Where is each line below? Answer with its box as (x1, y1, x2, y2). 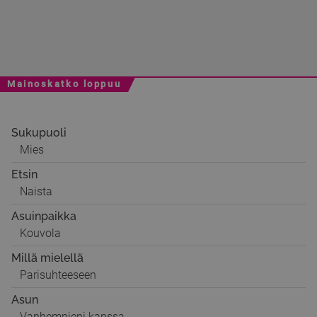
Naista (20, 185, 52, 198)
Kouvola (20, 226, 61, 240)
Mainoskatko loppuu (7, 79, 122, 89)
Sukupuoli (11, 126, 67, 139)
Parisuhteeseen (20, 268, 96, 282)
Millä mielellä (11, 251, 83, 265)
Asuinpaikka (11, 209, 76, 223)
